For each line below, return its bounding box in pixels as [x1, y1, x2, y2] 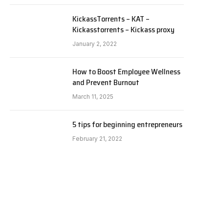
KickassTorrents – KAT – [72, 13, 150, 25]
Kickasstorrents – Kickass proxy [72, 23, 175, 36]
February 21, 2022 [72, 135, 122, 143]
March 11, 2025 [72, 93, 113, 101]
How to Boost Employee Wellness [72, 66, 180, 78]
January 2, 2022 [72, 40, 117, 48]
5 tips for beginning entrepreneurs [72, 118, 182, 131]
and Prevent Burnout [72, 76, 139, 89]
